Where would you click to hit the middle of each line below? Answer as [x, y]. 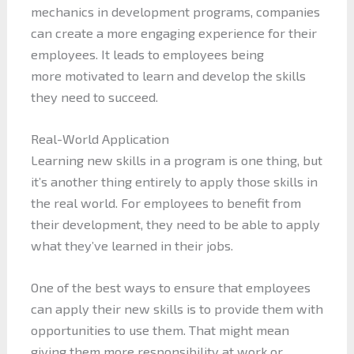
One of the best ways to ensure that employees [170, 288]
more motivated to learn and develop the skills [168, 75]
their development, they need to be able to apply [175, 224]
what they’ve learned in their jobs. [132, 245]
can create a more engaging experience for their [173, 32]
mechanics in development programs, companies [175, 11]
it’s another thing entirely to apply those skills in [174, 181]
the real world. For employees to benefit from [166, 203]
